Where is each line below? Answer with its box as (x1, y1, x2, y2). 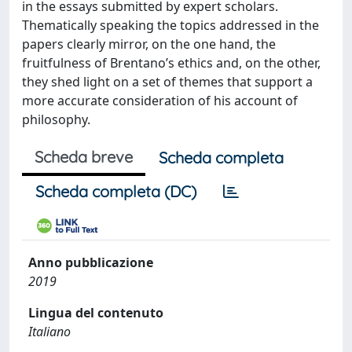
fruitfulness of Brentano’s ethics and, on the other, (22, 54, 321, 71)
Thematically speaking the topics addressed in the (22, 16, 319, 34)
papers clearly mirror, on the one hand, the (22, 35, 276, 53)
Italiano (28, 323, 71, 340)
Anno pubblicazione (28, 254, 153, 271)
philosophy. (22, 111, 90, 128)
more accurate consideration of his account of (22, 92, 298, 109)
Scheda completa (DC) (35, 181, 196, 201)
